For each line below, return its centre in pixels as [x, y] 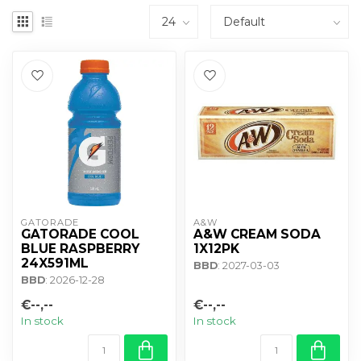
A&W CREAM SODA [257, 234]
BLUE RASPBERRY [80, 248]
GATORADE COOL [80, 234]
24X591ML [55, 263]
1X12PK [216, 248]
